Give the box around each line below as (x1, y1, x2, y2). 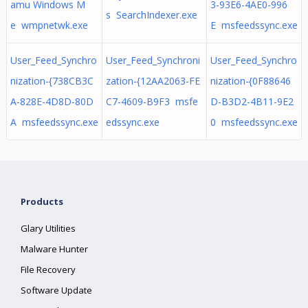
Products (21, 195, 64, 208)
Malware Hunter (21, 243, 89, 255)
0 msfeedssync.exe (210, 115, 298, 129)
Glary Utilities (21, 222, 76, 234)
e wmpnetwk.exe (10, 19, 88, 32)
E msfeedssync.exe (210, 19, 298, 32)
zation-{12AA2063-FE (105, 74, 200, 87)
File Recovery (21, 263, 76, 276)
